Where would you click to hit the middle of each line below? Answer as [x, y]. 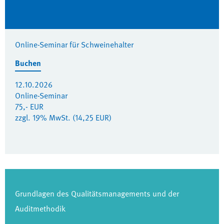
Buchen [28, 63]
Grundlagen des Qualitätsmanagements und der [97, 193]
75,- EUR [29, 106]
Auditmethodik [40, 208]
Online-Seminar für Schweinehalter [74, 44]
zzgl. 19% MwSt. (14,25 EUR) [63, 117]
